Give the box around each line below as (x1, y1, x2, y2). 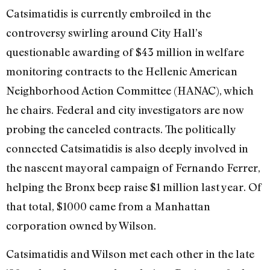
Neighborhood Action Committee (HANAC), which (6, 84, 254, 98)
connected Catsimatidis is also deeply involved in (6, 142, 248, 155)
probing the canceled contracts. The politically (6, 122, 236, 136)
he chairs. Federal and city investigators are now (6, 103, 243, 117)
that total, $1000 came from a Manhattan (6, 199, 210, 213)
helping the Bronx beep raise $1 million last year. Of (6, 180, 262, 194)
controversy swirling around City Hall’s (6, 26, 202, 40)
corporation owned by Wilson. (6, 219, 156, 233)
